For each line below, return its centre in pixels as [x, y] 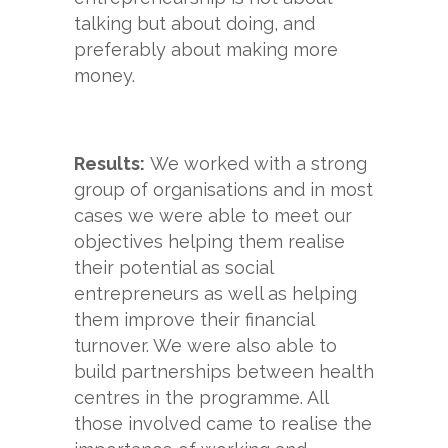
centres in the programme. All [201, 397]
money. [104, 75]
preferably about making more [206, 49]
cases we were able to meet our [213, 215]
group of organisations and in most [223, 189]
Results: [109, 163]
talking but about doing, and [194, 23]
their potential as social [173, 267]
